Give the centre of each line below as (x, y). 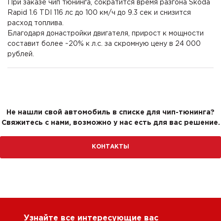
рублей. (21, 55)
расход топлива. (36, 23)
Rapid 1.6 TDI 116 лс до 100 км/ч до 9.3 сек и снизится (99, 13)
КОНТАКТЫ (110, 147)
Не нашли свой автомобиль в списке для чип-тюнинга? (110, 113)
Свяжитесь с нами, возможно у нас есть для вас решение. (110, 123)
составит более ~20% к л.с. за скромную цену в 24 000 (104, 44)
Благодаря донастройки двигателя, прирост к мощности (106, 34)
